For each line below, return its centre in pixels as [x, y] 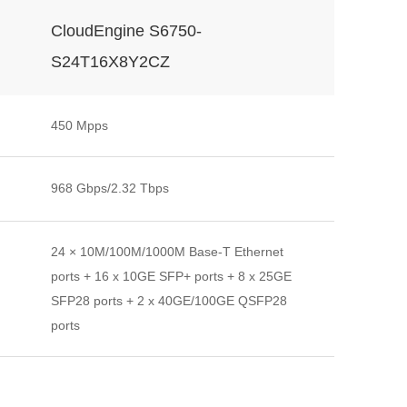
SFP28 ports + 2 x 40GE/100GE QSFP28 [169, 301]
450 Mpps [79, 125]
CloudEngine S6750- [126, 31]
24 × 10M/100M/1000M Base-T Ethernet [167, 252]
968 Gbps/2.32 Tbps [110, 188]
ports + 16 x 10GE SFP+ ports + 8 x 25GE [171, 276]
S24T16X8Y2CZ [110, 62]
